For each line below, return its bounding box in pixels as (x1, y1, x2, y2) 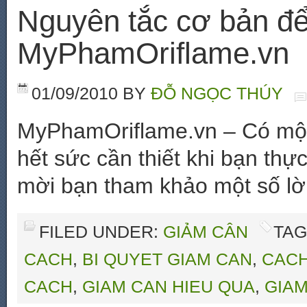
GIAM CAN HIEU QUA (82, 277, 255, 296)
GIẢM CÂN (163, 222, 248, 241)
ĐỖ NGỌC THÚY (151, 84, 283, 103)
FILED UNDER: (39, 222, 163, 241)
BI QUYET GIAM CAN (82, 249, 252, 269)
